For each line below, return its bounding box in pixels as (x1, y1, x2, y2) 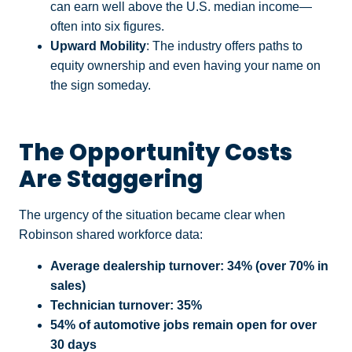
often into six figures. (50, 20, 164, 34)
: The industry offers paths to (146, 39, 302, 53)
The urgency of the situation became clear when (19, 208, 285, 222)
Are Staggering (19, 163, 203, 196)
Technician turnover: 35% (50, 298, 205, 312)
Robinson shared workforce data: (19, 228, 203, 242)
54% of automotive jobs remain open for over (50, 317, 317, 332)
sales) (50, 278, 89, 292)
